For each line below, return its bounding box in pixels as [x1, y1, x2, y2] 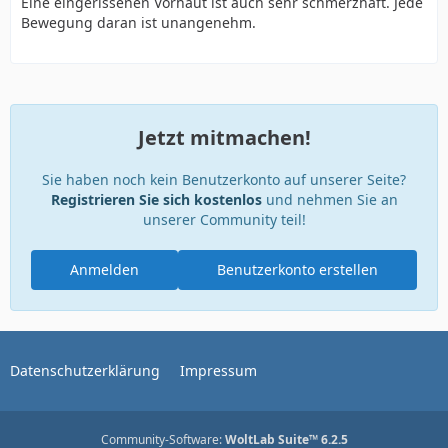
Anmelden [70, 260, 139, 279]
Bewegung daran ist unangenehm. [21, 13, 256, 32]
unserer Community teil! [142, 210, 306, 229]
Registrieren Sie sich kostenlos [50, 190, 262, 209]
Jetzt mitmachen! [137, 124, 311, 151]
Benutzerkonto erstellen [217, 260, 378, 279]
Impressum [180, 361, 257, 380]
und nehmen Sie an [261, 190, 398, 209]
